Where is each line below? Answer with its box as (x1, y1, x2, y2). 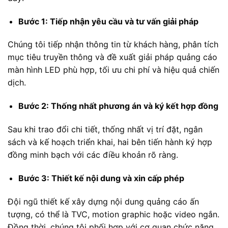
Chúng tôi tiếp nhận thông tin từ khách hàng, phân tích (8, 39, 218, 50)
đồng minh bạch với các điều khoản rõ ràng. (8, 150, 178, 160)
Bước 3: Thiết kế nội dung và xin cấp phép (18, 173, 184, 183)
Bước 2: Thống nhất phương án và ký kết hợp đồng (18, 101, 218, 111)
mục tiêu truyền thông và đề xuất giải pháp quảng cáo (8, 52, 217, 63)
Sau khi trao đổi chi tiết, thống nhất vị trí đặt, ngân (8, 124, 203, 135)
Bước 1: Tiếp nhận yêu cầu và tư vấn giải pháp (18, 16, 198, 26)
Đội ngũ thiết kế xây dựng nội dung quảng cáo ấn (8, 196, 199, 207)
